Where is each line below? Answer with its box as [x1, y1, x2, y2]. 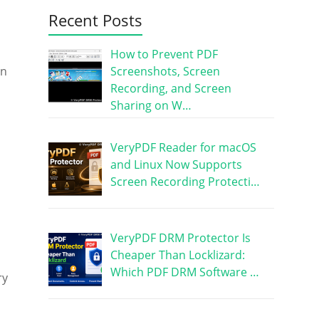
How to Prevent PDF [110, 46, 218, 62]
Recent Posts [48, 9, 142, 31]
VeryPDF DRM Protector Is [110, 229, 251, 246]
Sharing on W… [110, 97, 192, 113]
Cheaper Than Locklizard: [110, 246, 245, 263]
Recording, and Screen [110, 80, 231, 96]
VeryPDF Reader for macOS [110, 139, 256, 155]
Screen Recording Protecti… [110, 173, 260, 189]
